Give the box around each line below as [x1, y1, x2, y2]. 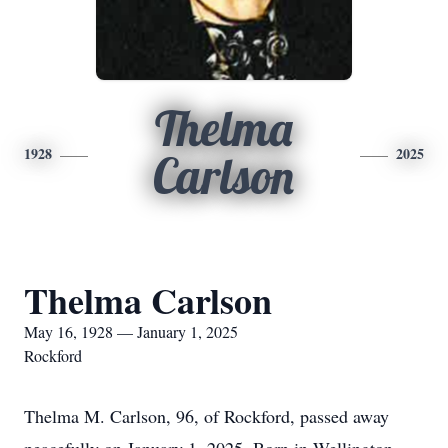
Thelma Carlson [24, 274, 272, 326]
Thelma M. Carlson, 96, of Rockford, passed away [24, 404, 389, 428]
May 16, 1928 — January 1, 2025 [24, 321, 238, 342]
